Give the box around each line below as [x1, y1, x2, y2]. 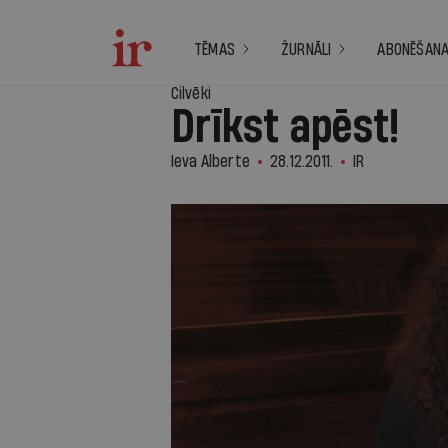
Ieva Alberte [170, 153, 250, 170]
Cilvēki [170, 85, 211, 102]
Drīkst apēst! [170, 105, 400, 151]
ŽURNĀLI [281, 41, 332, 58]
